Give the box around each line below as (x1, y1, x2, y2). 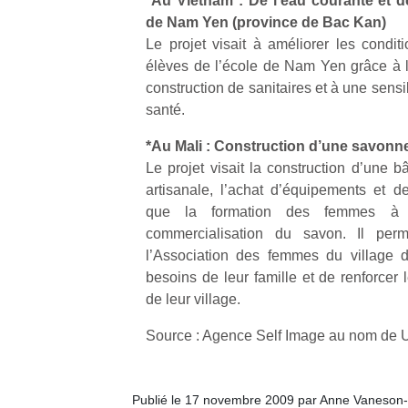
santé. (146, 102, 185, 117)
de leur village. (146, 291, 240, 307)
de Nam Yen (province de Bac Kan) (146, 15, 386, 30)
